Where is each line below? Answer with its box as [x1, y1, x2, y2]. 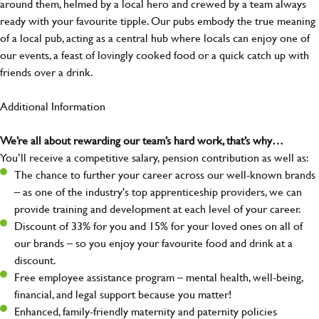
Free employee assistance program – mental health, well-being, [14, 268, 303, 286]
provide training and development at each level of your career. [14, 200, 301, 217]
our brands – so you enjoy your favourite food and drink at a [14, 234, 293, 251]
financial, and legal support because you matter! [14, 286, 231, 303]
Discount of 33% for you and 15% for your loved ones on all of [14, 217, 303, 234]
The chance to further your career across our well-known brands [14, 166, 315, 183]
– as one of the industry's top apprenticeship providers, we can [14, 183, 302, 200]
